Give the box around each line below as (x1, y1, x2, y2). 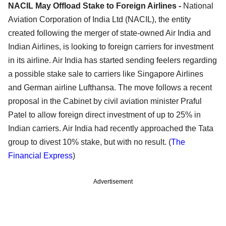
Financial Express (8, 151, 73, 160)
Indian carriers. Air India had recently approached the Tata (8, 124, 213, 133)
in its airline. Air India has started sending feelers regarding (8, 56, 217, 65)
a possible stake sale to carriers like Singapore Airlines (8, 70, 203, 79)
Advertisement (93, 178, 133, 186)
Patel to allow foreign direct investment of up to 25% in (8, 110, 201, 120)
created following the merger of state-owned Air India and (8, 29, 211, 38)
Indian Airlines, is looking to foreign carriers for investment (8, 42, 213, 51)
